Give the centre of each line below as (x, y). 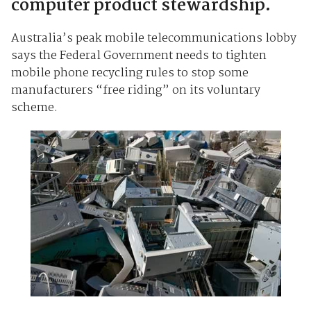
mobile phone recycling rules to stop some (129, 73)
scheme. (34, 108)
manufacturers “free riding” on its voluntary (135, 90)
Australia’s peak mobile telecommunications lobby (153, 38)
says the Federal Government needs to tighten (138, 56)
